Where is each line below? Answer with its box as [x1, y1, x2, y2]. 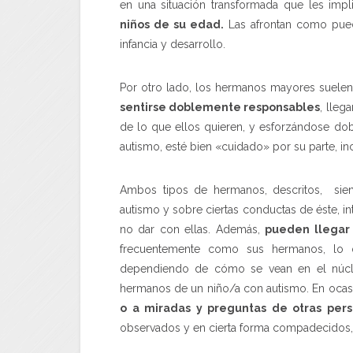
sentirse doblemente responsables [120, 100, 321, 113]
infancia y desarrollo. [120, 37, 225, 50]
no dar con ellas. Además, [120, 222, 266, 236]
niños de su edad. [120, 17, 225, 31]
